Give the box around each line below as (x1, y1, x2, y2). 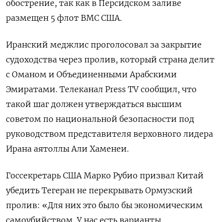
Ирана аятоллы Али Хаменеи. (6, 144, 129, 154)
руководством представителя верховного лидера (6, 129, 213, 139)
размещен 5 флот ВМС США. (6, 13, 122, 23)
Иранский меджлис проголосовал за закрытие (6, 40, 202, 50)
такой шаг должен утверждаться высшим (6, 99, 182, 110)
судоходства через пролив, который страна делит (6, 55, 215, 65)
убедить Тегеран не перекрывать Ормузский (6, 185, 193, 196)
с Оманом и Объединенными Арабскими (6, 69, 177, 80)
